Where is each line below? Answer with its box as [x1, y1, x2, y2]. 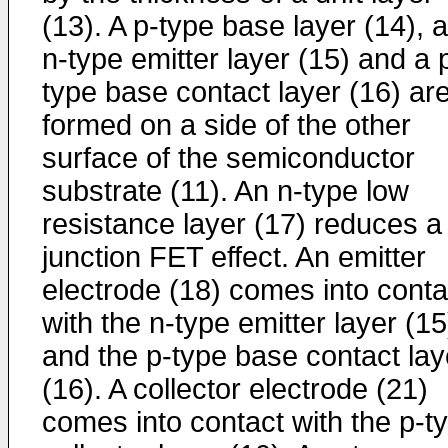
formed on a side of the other [42, 109, 411, 141]
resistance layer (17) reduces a [42, 208, 442, 240]
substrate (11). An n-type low [42, 175, 409, 207]
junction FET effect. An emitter [42, 241, 426, 273]
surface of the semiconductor [42, 142, 415, 174]
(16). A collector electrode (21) [42, 373, 428, 405]
